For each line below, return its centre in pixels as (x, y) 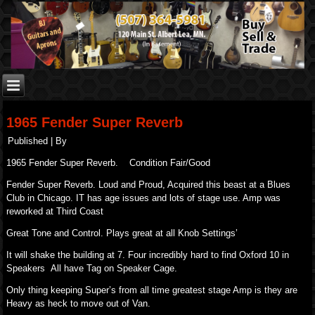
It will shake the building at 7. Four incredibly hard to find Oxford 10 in (148, 255)
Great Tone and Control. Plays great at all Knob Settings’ (122, 233)
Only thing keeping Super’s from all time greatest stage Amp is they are (152, 290)
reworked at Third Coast (55, 211)
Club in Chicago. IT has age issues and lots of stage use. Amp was (144, 198)
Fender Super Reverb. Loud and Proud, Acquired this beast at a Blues (149, 185)
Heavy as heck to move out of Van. (79, 303)
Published (28, 141)
